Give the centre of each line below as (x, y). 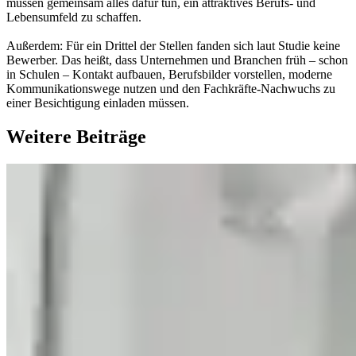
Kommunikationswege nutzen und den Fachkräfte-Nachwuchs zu (171, 89)
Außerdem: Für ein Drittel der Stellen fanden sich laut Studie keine (173, 46)
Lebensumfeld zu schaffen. (74, 17)
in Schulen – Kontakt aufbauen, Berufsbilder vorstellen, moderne (169, 75)
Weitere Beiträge (76, 137)
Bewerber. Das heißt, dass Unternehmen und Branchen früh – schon (177, 60)
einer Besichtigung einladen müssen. (98, 103)
